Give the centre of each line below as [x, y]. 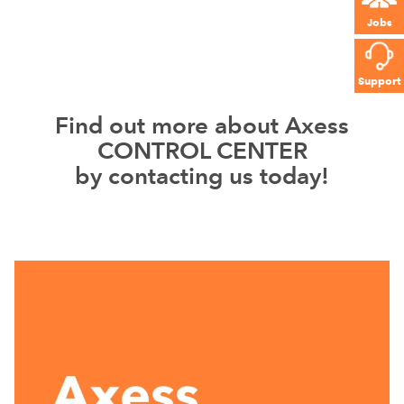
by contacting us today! [202, 176]
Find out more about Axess [202, 125]
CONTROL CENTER [202, 151]
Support [379, 80]
